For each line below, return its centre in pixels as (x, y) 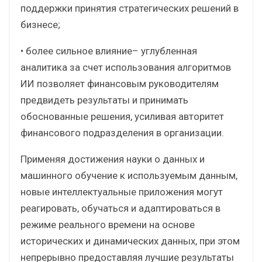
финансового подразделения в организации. (122, 132)
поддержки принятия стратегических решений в (130, 8)
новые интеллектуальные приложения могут (122, 192)
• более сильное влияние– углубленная (109, 51)
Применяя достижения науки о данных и (113, 159)
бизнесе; (40, 24)
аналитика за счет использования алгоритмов (126, 67)
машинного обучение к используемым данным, (129, 175)
